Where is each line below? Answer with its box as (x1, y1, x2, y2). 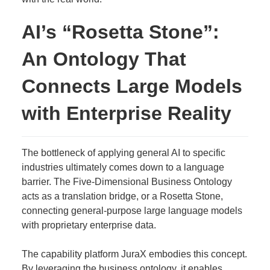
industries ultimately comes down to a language (21, 162, 224, 172)
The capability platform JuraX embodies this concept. (21, 249, 247, 259)
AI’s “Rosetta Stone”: (21, 21, 219, 43)
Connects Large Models (21, 75, 242, 97)
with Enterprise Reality (21, 102, 231, 124)
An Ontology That (21, 48, 186, 70)
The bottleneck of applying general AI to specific (21, 148, 225, 158)
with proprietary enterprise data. (21, 220, 156, 230)
